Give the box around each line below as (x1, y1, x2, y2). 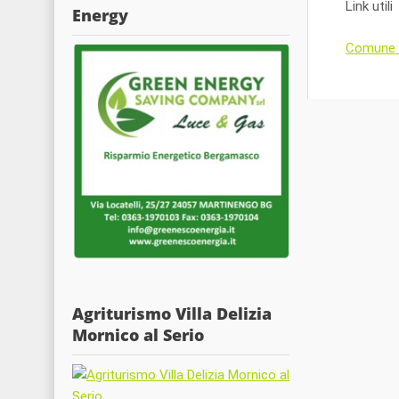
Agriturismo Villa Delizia (72, 302, 272, 324)
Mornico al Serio (72, 323, 204, 346)
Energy (72, 4, 128, 26)
